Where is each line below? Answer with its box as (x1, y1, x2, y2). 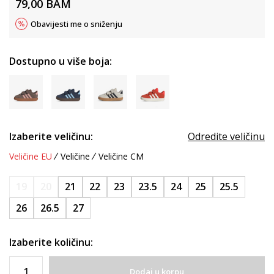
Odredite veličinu (188, 129, 265, 143)
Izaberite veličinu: (9, 129, 93, 143)
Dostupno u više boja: (9, 54, 112, 68)
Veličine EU (9, 150, 52, 162)
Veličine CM (98, 150, 144, 162)
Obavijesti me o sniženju (31, 18, 122, 29)
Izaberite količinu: (9, 235, 93, 249)
